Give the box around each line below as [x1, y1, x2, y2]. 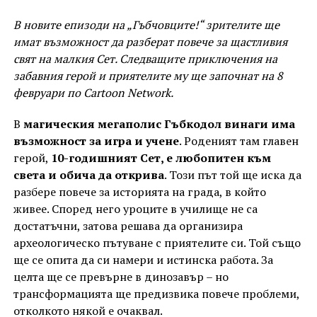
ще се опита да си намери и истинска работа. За [13, 252, 273, 268]
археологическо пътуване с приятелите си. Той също [13, 235, 301, 251]
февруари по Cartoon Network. [13, 85, 173, 101]
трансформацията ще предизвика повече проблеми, [13, 286, 299, 302]
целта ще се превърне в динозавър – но [13, 269, 229, 285]
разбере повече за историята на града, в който [13, 184, 266, 200]
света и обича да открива [13, 167, 164, 183]
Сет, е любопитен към [139, 150, 271, 166]
